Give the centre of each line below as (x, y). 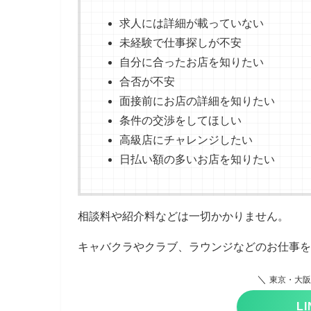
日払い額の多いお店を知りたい (197, 159)
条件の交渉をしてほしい (180, 120)
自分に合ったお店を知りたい (192, 62)
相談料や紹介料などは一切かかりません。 (183, 216)
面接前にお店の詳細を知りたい (197, 101)
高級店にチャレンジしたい (186, 140)
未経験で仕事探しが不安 (180, 42)
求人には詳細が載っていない (192, 23)
